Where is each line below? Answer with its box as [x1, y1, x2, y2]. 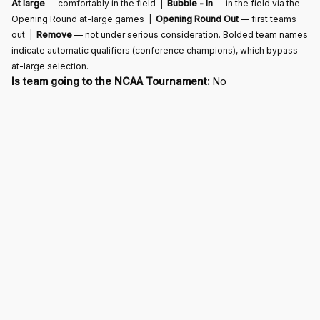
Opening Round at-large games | [11, 13, 156, 24]
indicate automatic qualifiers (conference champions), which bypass [11, 44, 298, 56]
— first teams [239, 13, 296, 24]
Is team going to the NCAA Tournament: [11, 74, 210, 87]
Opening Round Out [156, 13, 239, 24]
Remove [36, 29, 72, 40]
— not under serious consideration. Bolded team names [72, 29, 308, 40]
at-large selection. [11, 60, 89, 71]
